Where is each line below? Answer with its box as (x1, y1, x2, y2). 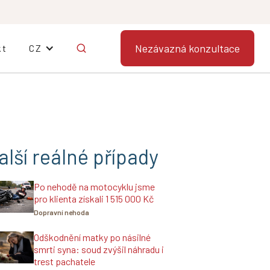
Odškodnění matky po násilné (34, 231, 151, 243)
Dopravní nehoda (34, 208, 89, 216)
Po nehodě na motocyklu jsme (34, 181, 155, 192)
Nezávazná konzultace (135, 42, 240, 55)
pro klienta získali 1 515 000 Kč (34, 193, 154, 204)
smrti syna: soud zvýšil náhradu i (34, 243, 164, 255)
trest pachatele (34, 256, 95, 267)
